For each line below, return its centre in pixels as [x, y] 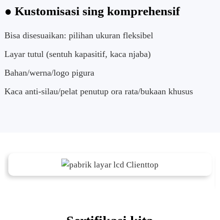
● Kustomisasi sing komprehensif [92, 11]
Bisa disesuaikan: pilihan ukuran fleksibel [79, 35]
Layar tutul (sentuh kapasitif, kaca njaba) [77, 54]
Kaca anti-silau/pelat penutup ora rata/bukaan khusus [98, 91]
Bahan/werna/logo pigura [49, 72]
